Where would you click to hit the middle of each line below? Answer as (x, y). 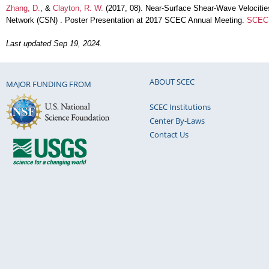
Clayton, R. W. (78, 8)
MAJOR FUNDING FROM (49, 84)
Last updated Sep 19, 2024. (54, 44)
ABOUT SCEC (172, 81)
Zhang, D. (23, 8)
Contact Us (169, 134)
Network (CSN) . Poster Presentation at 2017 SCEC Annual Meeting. (126, 20)
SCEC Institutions (180, 107)
